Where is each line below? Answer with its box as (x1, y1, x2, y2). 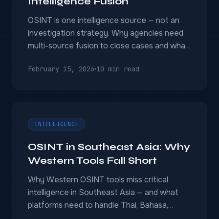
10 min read (96, 65, 139, 73)
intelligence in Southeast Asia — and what (28, 187, 178, 197)
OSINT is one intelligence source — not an (28, 15, 179, 25)
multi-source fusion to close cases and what (28, 41, 189, 51)
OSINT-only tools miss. (28, 53, 110, 64)
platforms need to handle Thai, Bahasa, (28, 200, 168, 210)
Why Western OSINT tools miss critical (28, 175, 168, 185)
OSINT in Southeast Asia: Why (28, 141, 190, 153)
